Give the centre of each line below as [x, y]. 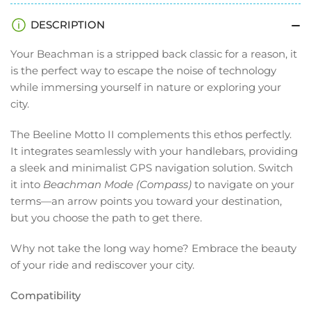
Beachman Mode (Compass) [119, 185]
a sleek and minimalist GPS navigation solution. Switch [152, 168]
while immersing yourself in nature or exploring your [146, 87]
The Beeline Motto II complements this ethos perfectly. [151, 135]
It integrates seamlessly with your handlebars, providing [154, 151]
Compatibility [45, 296]
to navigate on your [244, 185]
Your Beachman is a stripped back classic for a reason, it [154, 54]
